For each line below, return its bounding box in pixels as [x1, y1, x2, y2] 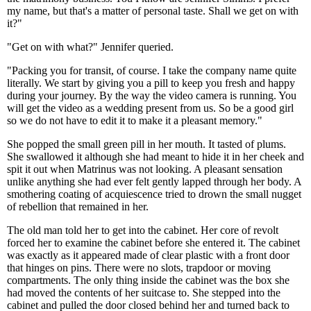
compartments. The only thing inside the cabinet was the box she [7, 274, 289, 286]
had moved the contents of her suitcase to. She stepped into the [7, 287, 280, 299]
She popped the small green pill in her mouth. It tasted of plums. [7, 138, 286, 150]
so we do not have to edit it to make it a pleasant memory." [7, 115, 262, 126]
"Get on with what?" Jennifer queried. [7, 41, 174, 53]
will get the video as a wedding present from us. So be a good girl [7, 102, 294, 114]
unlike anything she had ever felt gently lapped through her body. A [7, 176, 301, 187]
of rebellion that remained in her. [7, 201, 149, 212]
